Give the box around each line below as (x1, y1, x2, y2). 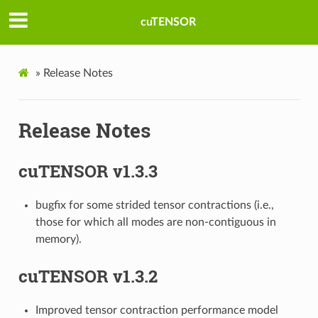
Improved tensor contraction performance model (35, 304, 278, 316)
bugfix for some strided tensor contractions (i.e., (35, 199, 274, 211)
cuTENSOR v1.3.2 (18, 264, 158, 287)
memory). (35, 233, 82, 245)
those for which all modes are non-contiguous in (35, 216, 276, 228)
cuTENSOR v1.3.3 (18, 160, 158, 183)
